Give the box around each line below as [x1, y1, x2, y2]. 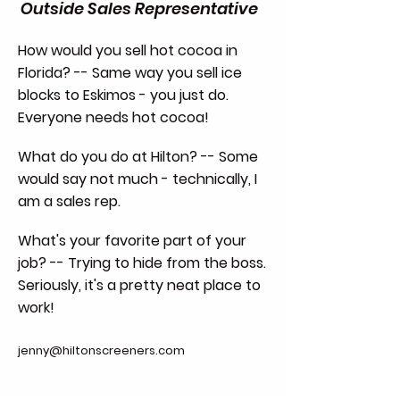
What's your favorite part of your [18, 230, 246, 251]
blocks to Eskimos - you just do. [18, 85, 229, 105]
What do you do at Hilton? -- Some [18, 146, 258, 167]
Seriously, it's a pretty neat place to [18, 275, 261, 296]
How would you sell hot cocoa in [18, 40, 237, 61]
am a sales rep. [18, 191, 121, 212]
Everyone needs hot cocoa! [18, 107, 209, 128]
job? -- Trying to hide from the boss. [18, 253, 266, 273]
